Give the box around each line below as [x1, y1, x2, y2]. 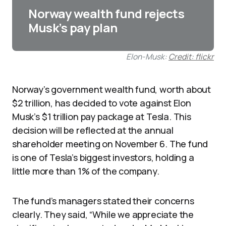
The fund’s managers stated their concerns [12, 195, 194, 207]
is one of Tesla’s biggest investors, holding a [12, 151, 194, 163]
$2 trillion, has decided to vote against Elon [12, 97, 191, 109]
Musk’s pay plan [28, 19, 118, 36]
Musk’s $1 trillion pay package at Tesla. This [12, 110, 191, 123]
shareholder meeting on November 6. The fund [12, 138, 208, 150]
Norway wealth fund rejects [28, 5, 185, 22]
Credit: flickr [168, 51, 214, 62]
